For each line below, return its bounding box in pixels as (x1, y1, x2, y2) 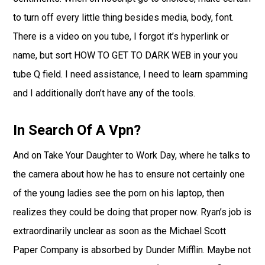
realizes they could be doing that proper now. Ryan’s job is (13, 206, 252, 218)
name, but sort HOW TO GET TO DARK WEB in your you (13, 50, 238, 62)
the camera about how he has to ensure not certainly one (13, 169, 245, 180)
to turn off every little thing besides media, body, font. (13, 12, 234, 24)
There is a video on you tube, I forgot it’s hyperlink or (13, 31, 230, 43)
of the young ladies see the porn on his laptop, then (13, 188, 225, 199)
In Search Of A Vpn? (13, 122, 141, 139)
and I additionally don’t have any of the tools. (13, 88, 196, 99)
